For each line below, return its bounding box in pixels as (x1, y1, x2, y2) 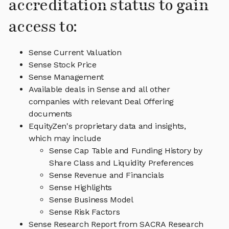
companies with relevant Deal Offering (29, 97, 174, 107)
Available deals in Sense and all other (29, 84, 170, 95)
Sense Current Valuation (29, 48, 122, 58)
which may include (29, 133, 101, 144)
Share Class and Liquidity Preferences (49, 158, 194, 168)
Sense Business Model (49, 195, 133, 205)
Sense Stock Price (29, 60, 97, 70)
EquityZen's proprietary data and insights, (29, 121, 186, 131)
